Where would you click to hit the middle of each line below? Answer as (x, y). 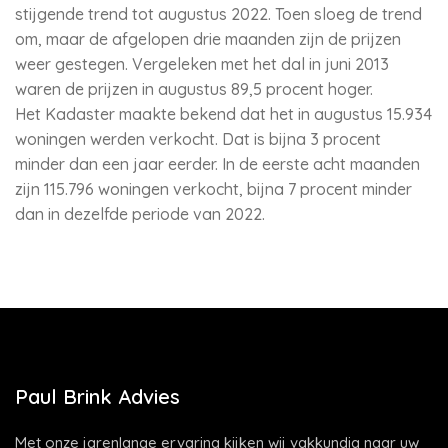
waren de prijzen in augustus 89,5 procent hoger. (194, 89)
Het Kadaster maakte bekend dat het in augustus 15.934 (223, 114)
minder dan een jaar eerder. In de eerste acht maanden (217, 164)
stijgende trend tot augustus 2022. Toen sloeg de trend (218, 14)
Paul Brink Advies (97, 396)
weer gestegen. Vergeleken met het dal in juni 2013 (202, 64)
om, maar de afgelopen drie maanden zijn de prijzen (208, 39)
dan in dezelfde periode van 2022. (140, 214)
